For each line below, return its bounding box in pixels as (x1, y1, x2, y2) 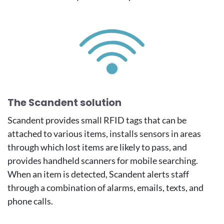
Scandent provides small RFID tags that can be (7, 114, 186, 126)
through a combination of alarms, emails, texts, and (7, 182, 203, 193)
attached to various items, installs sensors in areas (7, 128, 201, 139)
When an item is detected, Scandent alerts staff (7, 168, 189, 180)
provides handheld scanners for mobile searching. (7, 155, 198, 166)
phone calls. (7, 195, 53, 207)
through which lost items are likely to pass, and (7, 141, 187, 153)
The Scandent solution (7, 95, 121, 110)
